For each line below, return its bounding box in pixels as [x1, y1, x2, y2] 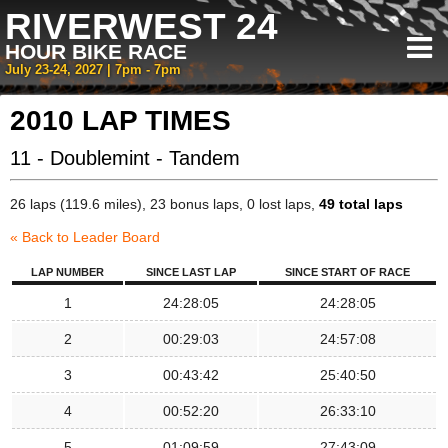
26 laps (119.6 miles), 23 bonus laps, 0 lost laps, [10, 196, 319, 212]
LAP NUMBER [31, 266, 104, 278]
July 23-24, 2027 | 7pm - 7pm [5, 63, 181, 77]
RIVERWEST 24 [5, 6, 278, 47]
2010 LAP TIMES [10, 105, 231, 136]
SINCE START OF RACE [285, 266, 410, 278]
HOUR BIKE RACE [5, 40, 187, 63]
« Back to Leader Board [10, 229, 160, 245]
